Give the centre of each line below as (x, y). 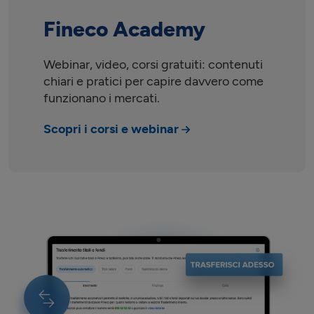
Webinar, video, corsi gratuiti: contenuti (153, 64)
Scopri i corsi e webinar (111, 129)
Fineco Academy (124, 29)
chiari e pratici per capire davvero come (153, 81)
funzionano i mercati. (102, 98)
